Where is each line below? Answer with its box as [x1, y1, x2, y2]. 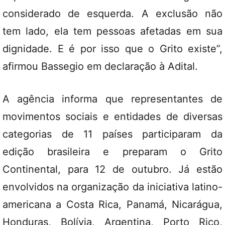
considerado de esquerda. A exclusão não [3, 8, 222, 20]
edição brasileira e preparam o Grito [3, 146, 222, 158]
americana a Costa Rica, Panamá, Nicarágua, [3, 198, 222, 210]
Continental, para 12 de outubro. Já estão [3, 163, 222, 175]
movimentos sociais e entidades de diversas [3, 110, 222, 123]
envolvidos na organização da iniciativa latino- [3, 181, 222, 193]
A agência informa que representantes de [3, 93, 222, 105]
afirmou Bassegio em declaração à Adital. [3, 60, 198, 72]
